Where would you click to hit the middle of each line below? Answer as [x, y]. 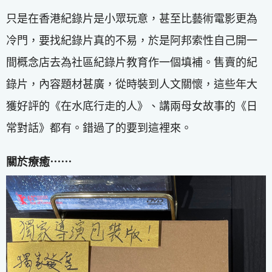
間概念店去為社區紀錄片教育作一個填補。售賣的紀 [132, 62]
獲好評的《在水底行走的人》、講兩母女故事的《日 [132, 106]
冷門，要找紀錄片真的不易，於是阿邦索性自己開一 [132, 40]
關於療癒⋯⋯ [39, 162]
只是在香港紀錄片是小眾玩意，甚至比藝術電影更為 [132, 19]
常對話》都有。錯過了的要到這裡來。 [99, 128]
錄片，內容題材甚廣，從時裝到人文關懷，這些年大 [132, 84]
